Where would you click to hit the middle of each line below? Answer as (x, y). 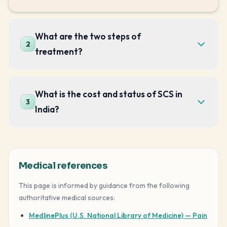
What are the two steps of (88, 36)
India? (47, 109)
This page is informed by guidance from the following (104, 185)
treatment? (59, 51)
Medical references (63, 165)
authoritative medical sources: (67, 197)
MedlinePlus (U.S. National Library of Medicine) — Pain (118, 215)
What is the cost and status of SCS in (109, 94)
